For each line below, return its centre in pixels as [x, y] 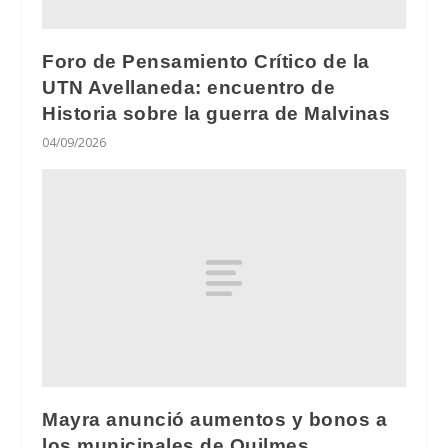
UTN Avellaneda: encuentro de [189, 88]
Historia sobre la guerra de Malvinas [216, 114]
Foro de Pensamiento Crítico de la [206, 62]
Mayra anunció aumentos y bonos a [215, 420]
